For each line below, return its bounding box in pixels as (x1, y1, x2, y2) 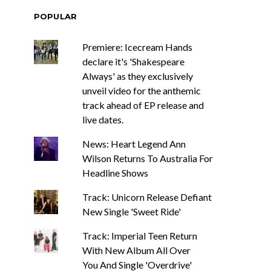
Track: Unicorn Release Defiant (82, 191, 212, 203)
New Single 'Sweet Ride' (82, 206, 181, 217)
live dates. (82, 114, 123, 125)
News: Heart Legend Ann (82, 138, 186, 149)
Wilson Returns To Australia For (82, 152, 213, 164)
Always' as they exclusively (82, 70, 193, 82)
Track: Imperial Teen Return (82, 230, 197, 241)
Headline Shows (82, 167, 148, 178)
